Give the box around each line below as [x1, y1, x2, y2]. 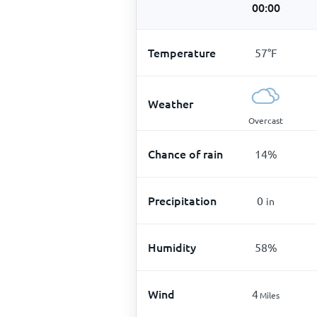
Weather [148, 95, 193, 111]
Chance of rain [148, 145, 223, 161]
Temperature [148, 44, 216, 60]
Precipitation [148, 192, 217, 208]
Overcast [248, 114, 283, 126]
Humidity [148, 238, 196, 255]
